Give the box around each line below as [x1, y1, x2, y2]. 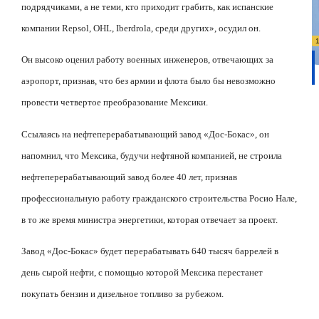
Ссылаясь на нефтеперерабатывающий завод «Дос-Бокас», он [21, 128, 269, 140]
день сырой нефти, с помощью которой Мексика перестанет [21, 267, 263, 278]
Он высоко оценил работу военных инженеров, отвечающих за [21, 54, 273, 66]
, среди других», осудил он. [151, 22, 261, 33]
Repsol [62, 22, 89, 33]
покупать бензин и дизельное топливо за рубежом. [21, 288, 224, 300]
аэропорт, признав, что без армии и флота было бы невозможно [21, 75, 276, 87]
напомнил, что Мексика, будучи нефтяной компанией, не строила [21, 150, 282, 161]
